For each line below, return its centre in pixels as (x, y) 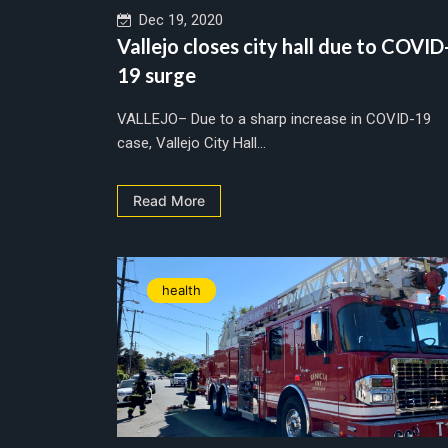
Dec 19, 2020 (177, 19)
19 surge (156, 74)
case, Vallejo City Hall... (191, 142)
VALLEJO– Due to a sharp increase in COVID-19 (274, 118)
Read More (169, 200)
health (181, 289)
